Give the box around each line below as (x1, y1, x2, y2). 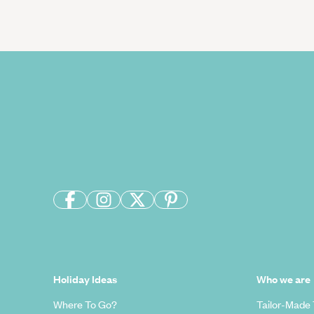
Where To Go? (53, 296, 117, 311)
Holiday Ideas (53, 271, 117, 286)
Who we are (256, 271, 310, 286)
